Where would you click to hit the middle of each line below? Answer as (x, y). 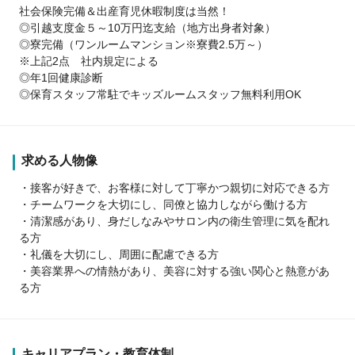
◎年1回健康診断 (61, 77)
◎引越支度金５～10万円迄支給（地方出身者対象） (147, 27)
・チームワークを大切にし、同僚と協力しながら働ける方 (163, 204)
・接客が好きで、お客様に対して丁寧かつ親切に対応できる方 (174, 187)
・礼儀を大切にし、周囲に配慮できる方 (119, 254)
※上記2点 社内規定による (89, 61)
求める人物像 (59, 160)
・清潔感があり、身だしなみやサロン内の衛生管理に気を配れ (174, 221)
